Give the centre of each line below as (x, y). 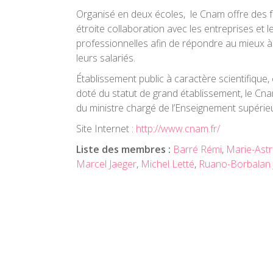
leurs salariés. (106, 58)
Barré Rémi (197, 149)
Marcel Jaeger (106, 164)
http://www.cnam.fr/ (178, 129)
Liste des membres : (125, 149)
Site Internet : (106, 129)
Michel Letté (168, 164)
